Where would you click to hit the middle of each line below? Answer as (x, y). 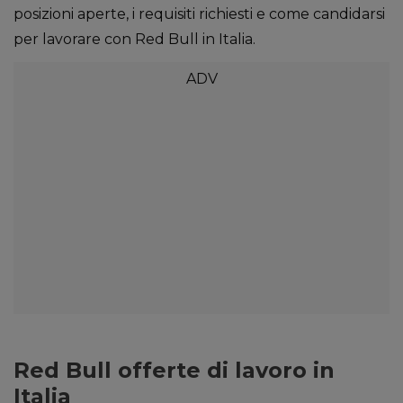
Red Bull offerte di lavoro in (174, 370)
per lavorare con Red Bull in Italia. (134, 39)
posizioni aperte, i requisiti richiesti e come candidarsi (199, 14)
